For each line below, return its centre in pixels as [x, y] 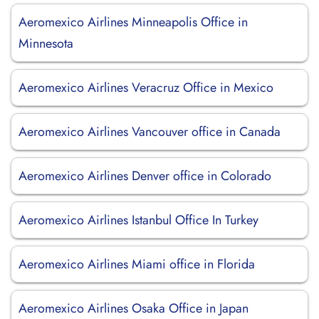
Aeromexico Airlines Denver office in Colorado [145, 176]
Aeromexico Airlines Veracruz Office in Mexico [146, 88]
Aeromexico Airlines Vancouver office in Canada [150, 132]
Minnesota [46, 43]
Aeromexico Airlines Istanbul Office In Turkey [138, 220]
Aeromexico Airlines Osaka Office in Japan [134, 308]
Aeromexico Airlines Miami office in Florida [137, 264]
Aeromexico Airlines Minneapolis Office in [133, 22]
